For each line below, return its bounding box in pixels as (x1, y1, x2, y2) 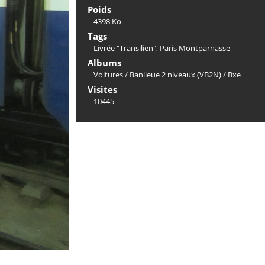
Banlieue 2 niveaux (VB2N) (130, 69, 221, 80)
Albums (88, 57, 121, 69)
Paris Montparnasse (160, 43, 230, 53)
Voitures (93, 69, 123, 80)
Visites (88, 83, 117, 95)
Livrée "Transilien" (93, 43, 156, 53)
